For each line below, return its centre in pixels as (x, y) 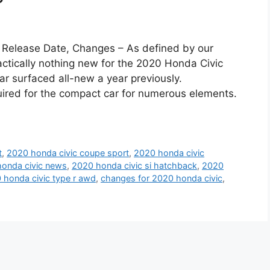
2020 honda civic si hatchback (134, 166)
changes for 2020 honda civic (162, 178)
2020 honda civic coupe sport (68, 153)
